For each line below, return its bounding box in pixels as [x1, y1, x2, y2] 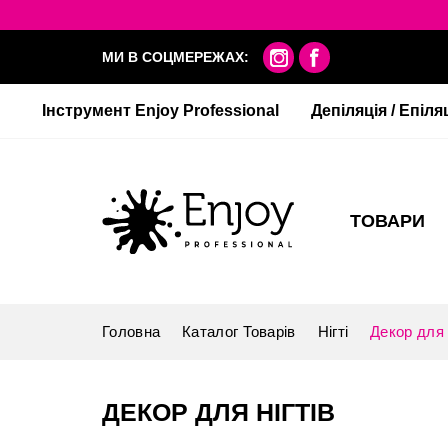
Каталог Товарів [182, 323, 296, 341]
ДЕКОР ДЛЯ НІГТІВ [102, 397, 335, 426]
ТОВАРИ [349, 211, 425, 232]
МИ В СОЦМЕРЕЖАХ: [102, 49, 249, 66]
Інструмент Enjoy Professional [42, 102, 279, 120]
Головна [102, 323, 161, 341]
